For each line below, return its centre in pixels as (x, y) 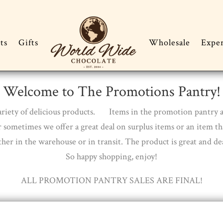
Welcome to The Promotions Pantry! (111, 92)
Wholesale (169, 43)
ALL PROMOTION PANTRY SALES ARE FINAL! (111, 181)
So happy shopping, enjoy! (111, 157)
